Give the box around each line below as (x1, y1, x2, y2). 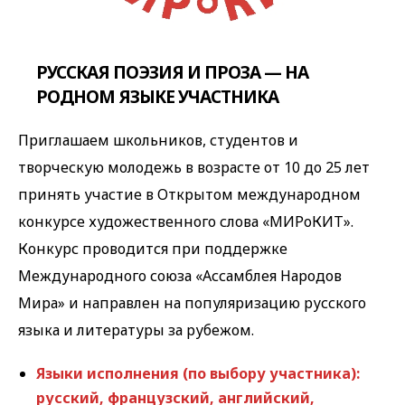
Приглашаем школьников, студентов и (18, 130, 298, 151)
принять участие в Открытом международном (18, 184, 361, 205)
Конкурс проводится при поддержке (18, 239, 287, 259)
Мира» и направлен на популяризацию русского (18, 293, 366, 314)
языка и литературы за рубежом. (18, 320, 254, 341)
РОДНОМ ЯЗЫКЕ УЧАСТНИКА (36, 84, 278, 109)
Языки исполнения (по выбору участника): (36, 363, 360, 384)
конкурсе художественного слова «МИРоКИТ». (18, 212, 353, 232)
